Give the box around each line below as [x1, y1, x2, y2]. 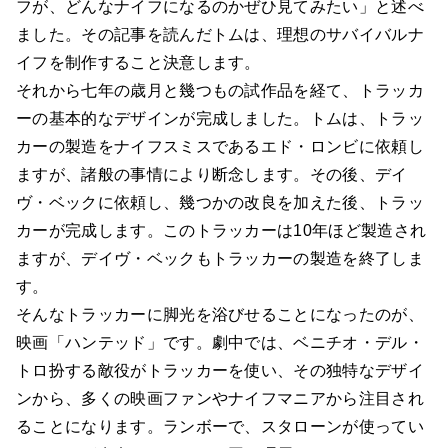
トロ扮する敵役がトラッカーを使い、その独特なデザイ [16, 361, 424, 379]
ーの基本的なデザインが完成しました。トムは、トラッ [16, 109, 424, 127]
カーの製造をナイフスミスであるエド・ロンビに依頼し [16, 137, 424, 155]
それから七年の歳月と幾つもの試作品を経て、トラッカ [16, 81, 424, 99]
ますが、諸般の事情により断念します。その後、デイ [16, 165, 408, 183]
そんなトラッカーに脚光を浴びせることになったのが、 [16, 305, 424, 323]
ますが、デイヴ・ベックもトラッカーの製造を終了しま [16, 249, 425, 267]
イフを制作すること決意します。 [16, 53, 261, 71]
